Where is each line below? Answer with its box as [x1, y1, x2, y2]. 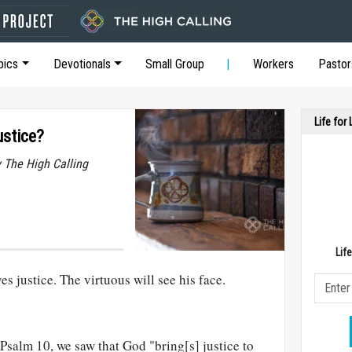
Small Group [145, 57, 205, 71]
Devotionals [53, 57, 111, 71]
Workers [253, 57, 295, 71]
